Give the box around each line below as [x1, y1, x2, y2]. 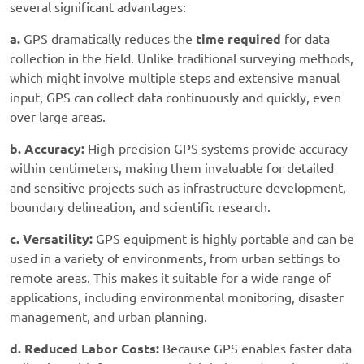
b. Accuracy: [10, 141, 84, 157]
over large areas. [10, 110, 106, 125]
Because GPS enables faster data [159, 341, 352, 357]
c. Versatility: [10, 232, 93, 247]
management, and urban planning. [10, 310, 207, 325]
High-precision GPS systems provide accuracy [84, 141, 348, 157]
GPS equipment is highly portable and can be [93, 232, 354, 247]
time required [196, 32, 281, 47]
